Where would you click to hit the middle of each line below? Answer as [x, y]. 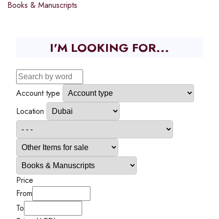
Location [30, 111]
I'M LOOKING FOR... [109, 47]
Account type [38, 93]
